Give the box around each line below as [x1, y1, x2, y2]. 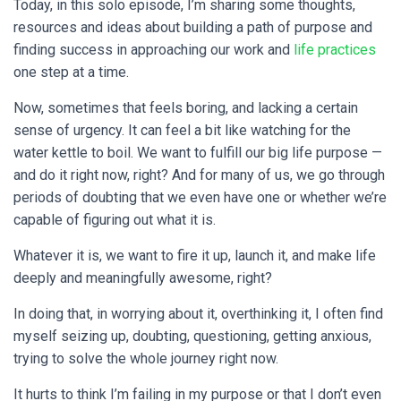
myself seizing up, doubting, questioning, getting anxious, [13, 328, 371, 345]
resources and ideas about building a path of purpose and [13, 19, 372, 36]
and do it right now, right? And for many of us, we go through [13, 166, 385, 183]
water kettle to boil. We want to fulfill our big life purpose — [13, 144, 382, 161]
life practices [294, 41, 376, 58]
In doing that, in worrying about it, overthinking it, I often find [13, 305, 383, 322]
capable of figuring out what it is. [13, 211, 219, 228]
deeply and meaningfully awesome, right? [13, 269, 272, 286]
